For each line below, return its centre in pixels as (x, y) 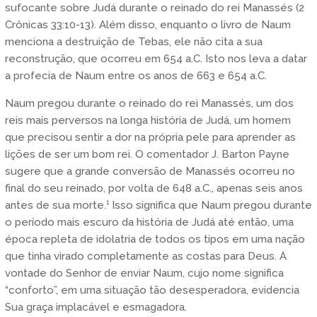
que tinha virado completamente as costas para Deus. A (145, 256)
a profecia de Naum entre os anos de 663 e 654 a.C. (136, 75)
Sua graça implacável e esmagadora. (96, 307)
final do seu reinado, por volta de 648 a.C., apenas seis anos (154, 188)
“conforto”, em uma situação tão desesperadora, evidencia (152, 290)
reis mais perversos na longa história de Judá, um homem (148, 120)
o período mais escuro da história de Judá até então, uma (149, 222)
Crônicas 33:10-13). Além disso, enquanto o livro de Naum (148, 24)
